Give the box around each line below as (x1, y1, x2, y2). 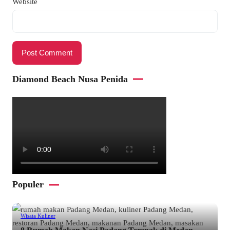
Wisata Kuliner (21, 213, 55, 219)
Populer (12, 179, 44, 190)
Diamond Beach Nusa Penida (12, 73, 128, 84)
